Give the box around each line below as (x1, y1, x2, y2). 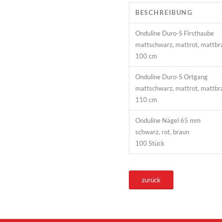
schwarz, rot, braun (135, 127, 190, 136)
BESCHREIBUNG (135, 8, 193, 16)
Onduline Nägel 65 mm (135, 116, 201, 124)
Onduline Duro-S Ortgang (135, 72, 208, 81)
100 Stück (135, 139, 165, 147)
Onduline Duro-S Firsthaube (135, 29, 215, 37)
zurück (142, 175, 161, 184)
